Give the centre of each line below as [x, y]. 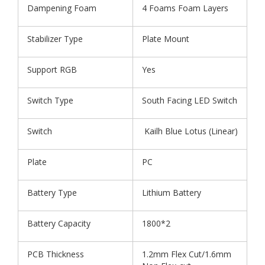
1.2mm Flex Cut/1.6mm [187, 254]
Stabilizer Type [55, 38]
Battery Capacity [59, 223]
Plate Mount [166, 38]
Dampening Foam [62, 8]
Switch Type [50, 100]
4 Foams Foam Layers [185, 8]
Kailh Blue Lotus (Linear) [190, 131]
